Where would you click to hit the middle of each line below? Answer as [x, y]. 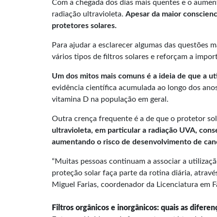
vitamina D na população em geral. [110, 99]
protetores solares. [84, 26]
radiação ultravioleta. [89, 14]
